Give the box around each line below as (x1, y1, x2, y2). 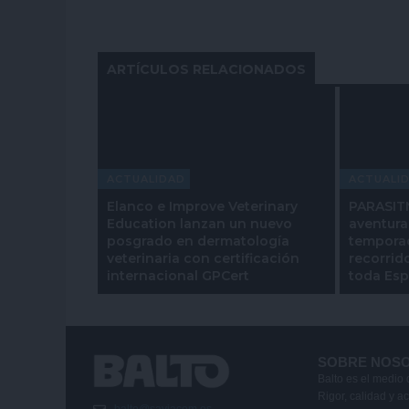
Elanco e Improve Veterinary (107, 197, 298, 215)
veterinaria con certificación (107, 249, 299, 267)
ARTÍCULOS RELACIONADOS (107, 60, 306, 78)
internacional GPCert (107, 267, 249, 284)
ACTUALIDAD (107, 172, 185, 185)
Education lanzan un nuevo (107, 215, 292, 232)
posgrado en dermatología (107, 232, 289, 249)
